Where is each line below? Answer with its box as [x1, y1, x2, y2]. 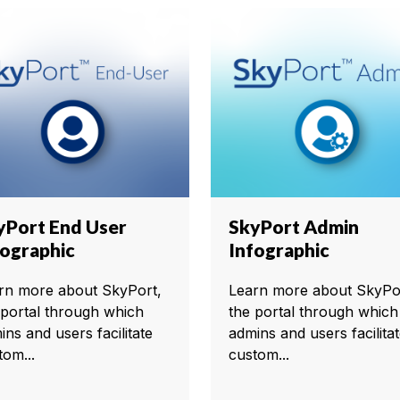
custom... [229, 345, 289, 363]
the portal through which [229, 302, 398, 321]
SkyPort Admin [229, 214, 359, 237]
